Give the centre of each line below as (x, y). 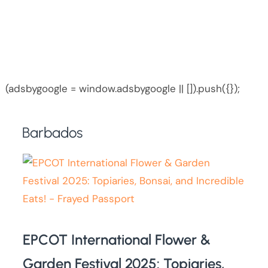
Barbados (53, 132)
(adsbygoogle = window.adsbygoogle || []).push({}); (122, 88)
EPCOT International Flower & (117, 240)
